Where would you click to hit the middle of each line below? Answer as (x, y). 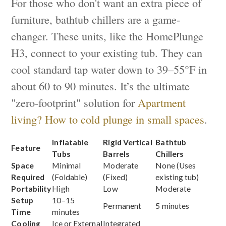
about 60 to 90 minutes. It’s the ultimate (101, 86)
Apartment (162, 102)
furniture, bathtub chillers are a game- (96, 19)
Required (28, 177)
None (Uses (176, 165)
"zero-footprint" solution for (75, 102)
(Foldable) (70, 177)
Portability (31, 188)
